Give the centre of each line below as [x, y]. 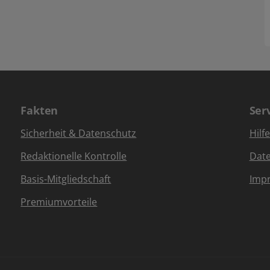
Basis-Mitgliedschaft [66, 179]
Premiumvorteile [59, 202]
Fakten [39, 110]
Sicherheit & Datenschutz [79, 133]
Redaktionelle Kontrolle [74, 156]
